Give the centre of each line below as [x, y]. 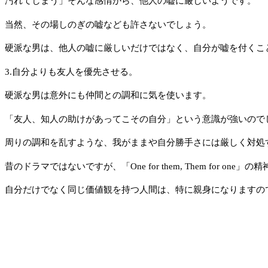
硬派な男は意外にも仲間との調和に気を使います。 [108, 95]
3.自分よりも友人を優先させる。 [71, 71]
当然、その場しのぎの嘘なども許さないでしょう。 [108, 24]
